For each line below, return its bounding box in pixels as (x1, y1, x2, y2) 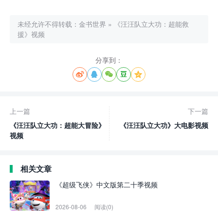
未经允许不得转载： (18, 18, 79, 29)
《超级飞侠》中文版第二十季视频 (55, 179, 158, 189)
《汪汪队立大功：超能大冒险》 (10, 120, 105, 130)
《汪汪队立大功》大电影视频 (120, 120, 208, 130)
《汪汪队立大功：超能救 (114, 18, 189, 29)
